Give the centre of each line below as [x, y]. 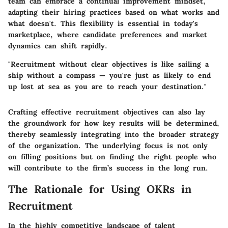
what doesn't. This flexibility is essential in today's [103, 24]
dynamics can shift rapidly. [58, 46]
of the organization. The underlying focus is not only [108, 146]
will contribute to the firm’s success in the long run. [108, 168]
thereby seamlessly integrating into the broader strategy [113, 135]
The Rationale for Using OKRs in [100, 189]
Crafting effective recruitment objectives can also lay [107, 112]
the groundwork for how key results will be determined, [114, 123]
